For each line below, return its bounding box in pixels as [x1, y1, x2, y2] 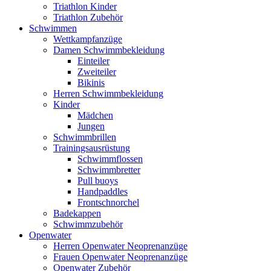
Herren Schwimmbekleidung [53, 88, 163, 99]
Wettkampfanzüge [53, 34, 122, 44]
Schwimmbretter [77, 165, 140, 175]
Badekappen [53, 208, 101, 218]
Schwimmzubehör [53, 219, 123, 229]
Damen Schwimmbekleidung [53, 45, 165, 55]
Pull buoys [77, 175, 118, 186]
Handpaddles [77, 186, 128, 197]
